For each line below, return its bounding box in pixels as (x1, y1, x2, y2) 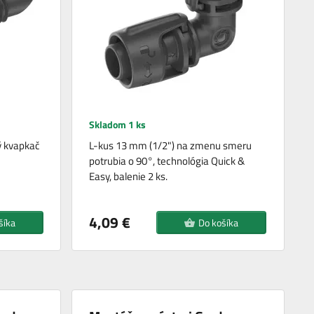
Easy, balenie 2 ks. (89, 168, 168, 184)
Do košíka (198, 214, 239, 230)
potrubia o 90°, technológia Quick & (89, 152, 245, 169)
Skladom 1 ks (89, 116, 146, 132)
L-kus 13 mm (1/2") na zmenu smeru (89, 137, 252, 153)
